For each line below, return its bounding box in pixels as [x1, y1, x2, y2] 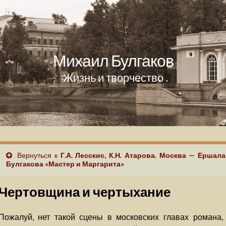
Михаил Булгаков [52, 50, 174, 70]
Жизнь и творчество [63, 71, 163, 84]
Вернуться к [14, 151, 61, 159]
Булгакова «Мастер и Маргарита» [6, 159, 124, 168]
